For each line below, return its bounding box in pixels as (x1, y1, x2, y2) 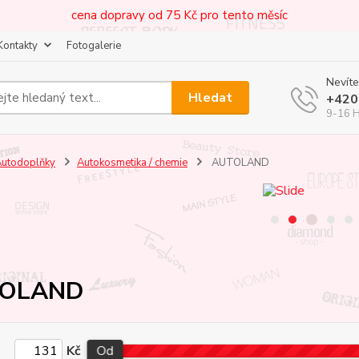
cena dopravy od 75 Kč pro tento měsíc (71, 7, 288, 23)
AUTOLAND (208, 155, 269, 170)
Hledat (188, 88, 233, 107)
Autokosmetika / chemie (76, 155, 188, 170)
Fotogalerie (67, 38, 121, 53)
